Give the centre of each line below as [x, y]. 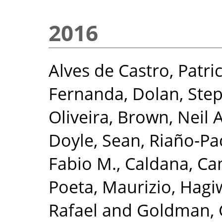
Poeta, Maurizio [110, 186]
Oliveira [79, 116]
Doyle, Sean [95, 140]
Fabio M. [83, 163]
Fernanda [86, 93]
